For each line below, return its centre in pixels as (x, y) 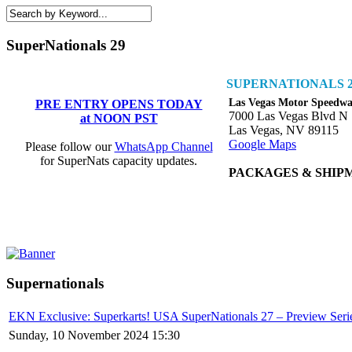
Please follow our (70, 146)
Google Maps (262, 144)
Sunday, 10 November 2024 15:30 (94, 335)
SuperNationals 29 (66, 45)
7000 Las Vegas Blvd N (288, 115)
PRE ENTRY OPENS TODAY (119, 104)
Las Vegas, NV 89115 (284, 130)
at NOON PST (119, 118)
